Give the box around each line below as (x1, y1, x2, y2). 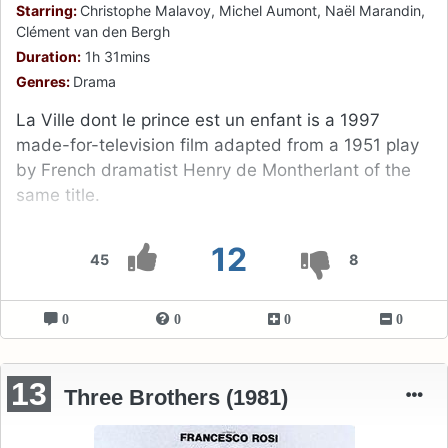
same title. (16, 184, 100, 205)
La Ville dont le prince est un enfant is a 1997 (16, 109, 380, 130)
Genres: (16, 72, 73, 90)
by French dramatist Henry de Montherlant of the (16, 159, 411, 180)
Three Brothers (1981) (64, 384, 289, 410)
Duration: (16, 47, 81, 65)
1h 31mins (81, 47, 150, 65)
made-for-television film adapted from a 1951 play (16, 134, 419, 155)
